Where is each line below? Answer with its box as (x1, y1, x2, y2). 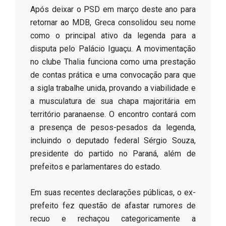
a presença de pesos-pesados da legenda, (30, 122, 196, 132)
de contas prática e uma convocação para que (30, 70, 196, 80)
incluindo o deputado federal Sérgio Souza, (30, 135, 196, 145)
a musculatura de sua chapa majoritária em (30, 96, 196, 106)
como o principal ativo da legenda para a (30, 30, 196, 40)
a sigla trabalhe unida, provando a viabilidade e (30, 83, 196, 93)
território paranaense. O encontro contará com (30, 109, 196, 119)
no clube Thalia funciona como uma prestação (30, 56, 196, 67)
